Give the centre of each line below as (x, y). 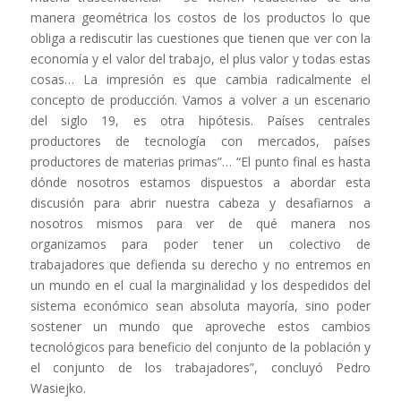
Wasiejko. (58, 388)
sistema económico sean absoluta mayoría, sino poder (200, 306)
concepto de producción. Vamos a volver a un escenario (200, 100)
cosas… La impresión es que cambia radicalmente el (200, 80)
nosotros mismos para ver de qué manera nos (200, 224)
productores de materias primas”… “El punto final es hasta (200, 162)
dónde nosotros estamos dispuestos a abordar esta (200, 183)
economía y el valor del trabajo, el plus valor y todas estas (200, 59)
